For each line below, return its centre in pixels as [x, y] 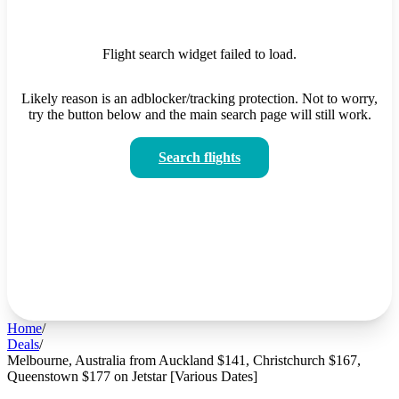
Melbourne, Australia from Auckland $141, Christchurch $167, [184, 360]
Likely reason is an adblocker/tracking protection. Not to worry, [199, 98]
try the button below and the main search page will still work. [199, 114]
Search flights [199, 157]
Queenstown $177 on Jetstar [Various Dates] [132, 376]
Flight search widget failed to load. [199, 53]
